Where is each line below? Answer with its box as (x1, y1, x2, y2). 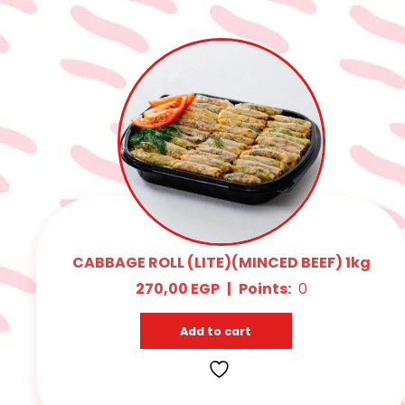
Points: (239, 278, 292, 299)
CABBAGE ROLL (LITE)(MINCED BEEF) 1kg (72, 251, 372, 273)
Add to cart (180, 323, 252, 339)
